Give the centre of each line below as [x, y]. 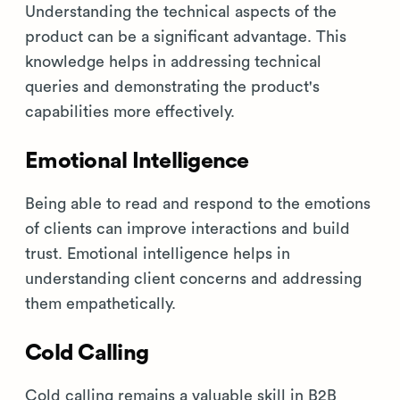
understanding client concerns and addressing [193, 279]
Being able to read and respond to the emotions [198, 204]
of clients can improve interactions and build [187, 229]
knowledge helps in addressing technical [173, 62]
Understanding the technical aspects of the [181, 12]
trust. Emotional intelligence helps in [158, 254]
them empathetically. [100, 304]
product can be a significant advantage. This [186, 37]
